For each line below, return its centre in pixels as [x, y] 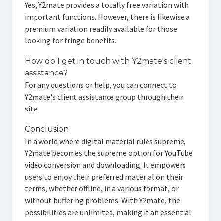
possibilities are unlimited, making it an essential [108, 212]
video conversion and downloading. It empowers [105, 165]
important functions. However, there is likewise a [107, 17]
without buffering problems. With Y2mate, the [102, 201]
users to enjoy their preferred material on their [104, 177]
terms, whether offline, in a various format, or [101, 189]
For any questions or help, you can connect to [100, 85]
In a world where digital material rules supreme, [105, 141]
